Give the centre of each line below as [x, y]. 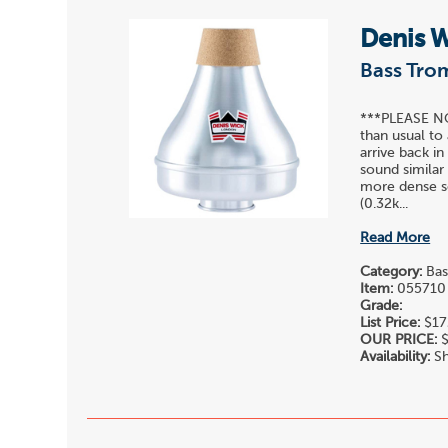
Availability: [395, 356]
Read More [395, 237]
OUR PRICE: [399, 339]
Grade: [381, 305]
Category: [391, 271]
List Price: [390, 322]
